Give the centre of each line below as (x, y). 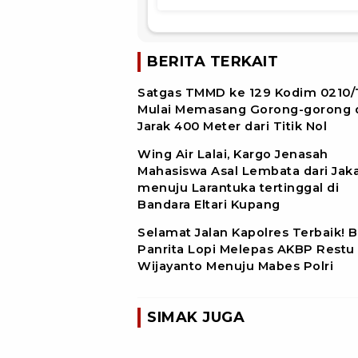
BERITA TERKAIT (213, 61)
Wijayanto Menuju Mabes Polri (235, 266)
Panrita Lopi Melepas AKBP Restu (246, 249)
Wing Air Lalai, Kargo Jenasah (233, 154)
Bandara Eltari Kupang (209, 204)
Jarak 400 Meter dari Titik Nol (232, 126)
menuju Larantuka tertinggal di (238, 187)
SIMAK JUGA (196, 317)
